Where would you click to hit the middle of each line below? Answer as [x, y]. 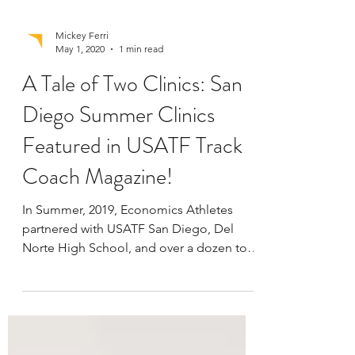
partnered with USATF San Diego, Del [128, 272]
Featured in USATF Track [132, 189]
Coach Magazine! [97, 220]
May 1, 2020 [80, 92]
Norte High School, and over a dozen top [139, 291]
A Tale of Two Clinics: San [132, 128]
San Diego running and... [92, 310]
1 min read [141, 92]
